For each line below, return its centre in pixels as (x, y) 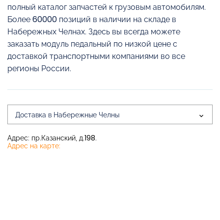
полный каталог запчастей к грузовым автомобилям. (107, 7)
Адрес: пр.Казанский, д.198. (52, 138)
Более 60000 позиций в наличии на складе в (92, 19)
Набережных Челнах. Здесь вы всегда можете (94, 32)
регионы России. (39, 69)
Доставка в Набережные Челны (67, 115)
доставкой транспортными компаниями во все (96, 56)
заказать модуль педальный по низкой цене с (92, 44)
